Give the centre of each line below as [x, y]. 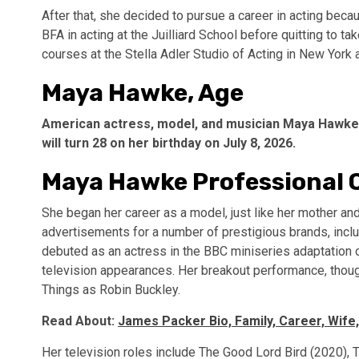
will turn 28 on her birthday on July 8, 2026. [169, 143]
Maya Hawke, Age [143, 93]
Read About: [80, 321]
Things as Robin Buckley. [111, 290]
